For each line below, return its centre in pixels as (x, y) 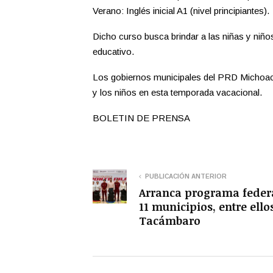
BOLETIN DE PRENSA (141, 118)
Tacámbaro (170, 220)
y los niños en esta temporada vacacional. (177, 92)
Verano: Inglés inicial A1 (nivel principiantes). (181, 10)
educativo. (113, 51)
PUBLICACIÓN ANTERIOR (186, 176)
